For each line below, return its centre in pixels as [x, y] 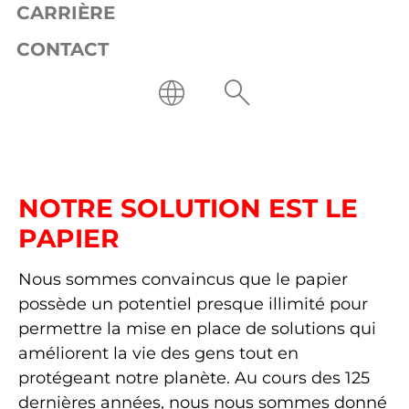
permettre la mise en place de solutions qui [197, 329]
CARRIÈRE [66, 13]
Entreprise [57, 118]
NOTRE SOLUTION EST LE [188, 208]
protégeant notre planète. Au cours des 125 [194, 378]
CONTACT [63, 50]
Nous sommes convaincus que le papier [183, 279]
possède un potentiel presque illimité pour [193, 304]
